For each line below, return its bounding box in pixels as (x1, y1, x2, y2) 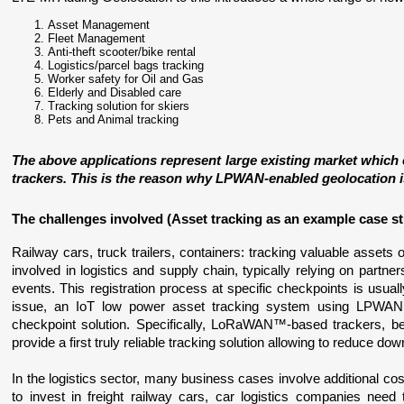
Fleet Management (48, 32, 146, 45)
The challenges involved (12, 212, 168, 226)
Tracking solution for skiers (48, 99, 190, 113)
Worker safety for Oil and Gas (48, 72, 205, 86)
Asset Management (48, 18, 151, 32)
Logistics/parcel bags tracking (48, 59, 205, 72)
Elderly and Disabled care (48, 86, 182, 99)
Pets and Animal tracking (48, 113, 179, 126)
